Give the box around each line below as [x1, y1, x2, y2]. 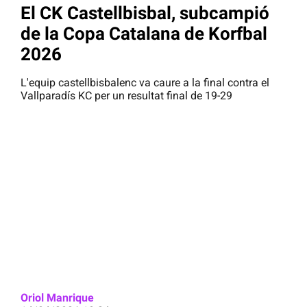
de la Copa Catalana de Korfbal [21, 23, 267, 44]
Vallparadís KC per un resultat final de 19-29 [21, 89, 232, 103]
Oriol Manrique [21, 291, 94, 305]
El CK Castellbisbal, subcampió [21, 2, 269, 23]
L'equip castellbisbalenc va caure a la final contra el [21, 76, 269, 90]
